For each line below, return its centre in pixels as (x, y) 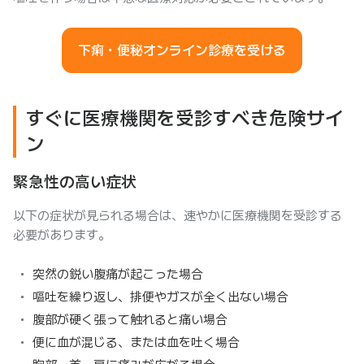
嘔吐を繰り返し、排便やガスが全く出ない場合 (160, 297)
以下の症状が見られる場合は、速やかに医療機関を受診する (178, 216)
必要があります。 (62, 235)
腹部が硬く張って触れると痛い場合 (130, 320)
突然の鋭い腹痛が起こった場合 (118, 274)
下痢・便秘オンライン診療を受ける (182, 50)
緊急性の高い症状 (75, 182)
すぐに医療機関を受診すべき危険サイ (185, 118)
